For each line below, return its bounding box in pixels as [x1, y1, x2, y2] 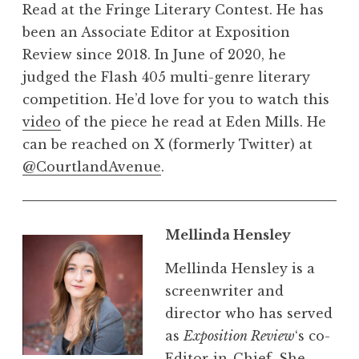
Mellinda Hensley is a [165, 260, 315, 276]
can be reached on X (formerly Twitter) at [22, 135, 313, 152]
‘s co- [295, 327, 330, 344]
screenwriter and [165, 282, 284, 299]
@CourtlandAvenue [22, 158, 161, 175]
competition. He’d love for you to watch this [22, 91, 329, 107]
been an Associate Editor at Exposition [22, 23, 290, 40]
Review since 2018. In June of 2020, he [22, 46, 286, 63]
